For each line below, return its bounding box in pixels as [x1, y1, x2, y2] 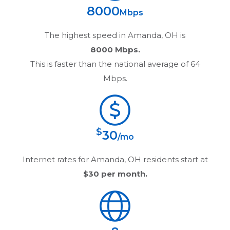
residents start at [141, 154, 208, 164]
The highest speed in [45, 30, 128, 40]
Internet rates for [22, 154, 91, 164]
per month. [99, 168, 147, 179]
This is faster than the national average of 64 [30, 59, 200, 69]
